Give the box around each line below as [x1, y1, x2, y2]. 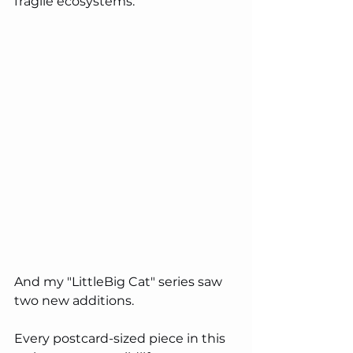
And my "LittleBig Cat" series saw [14, 273, 225, 289]
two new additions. [14, 292, 140, 308]
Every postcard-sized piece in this [14, 330, 229, 346]
